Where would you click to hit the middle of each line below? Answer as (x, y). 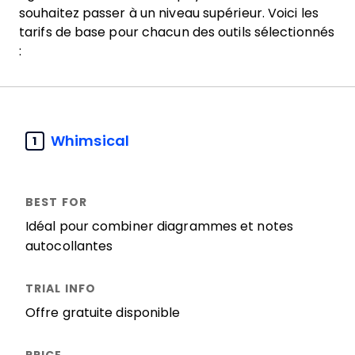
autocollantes (69, 246)
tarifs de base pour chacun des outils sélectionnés (177, 32)
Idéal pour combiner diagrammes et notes (159, 226)
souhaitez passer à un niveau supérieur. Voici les (169, 13)
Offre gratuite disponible (103, 313)
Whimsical (90, 141)
